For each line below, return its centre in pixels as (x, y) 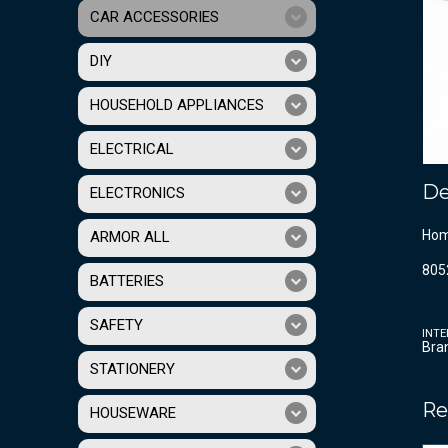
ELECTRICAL (132, 149)
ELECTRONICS (137, 193)
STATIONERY (132, 369)
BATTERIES (127, 281)
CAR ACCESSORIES (154, 17)
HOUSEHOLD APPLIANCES (177, 105)
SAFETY (116, 325)
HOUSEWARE (133, 413)
